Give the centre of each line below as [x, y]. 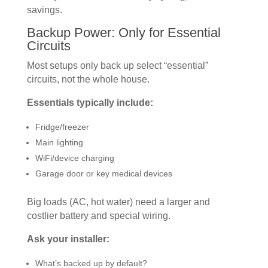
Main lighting [59, 142]
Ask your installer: [68, 239]
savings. [44, 10]
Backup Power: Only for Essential [124, 32]
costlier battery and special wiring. [98, 215]
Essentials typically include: [90, 102]
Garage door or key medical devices [103, 173]
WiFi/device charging [74, 158]
